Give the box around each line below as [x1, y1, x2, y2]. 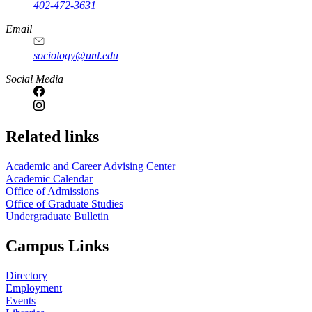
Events [6, 294, 36, 306]
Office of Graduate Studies [6, 197, 123, 210]
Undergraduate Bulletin [6, 210, 109, 222]
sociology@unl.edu [33, 49, 118, 62]
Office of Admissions [6, 185, 99, 197]
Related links [6, 127, 99, 146]
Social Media [6, 73, 63, 86]
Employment [6, 281, 62, 294]
